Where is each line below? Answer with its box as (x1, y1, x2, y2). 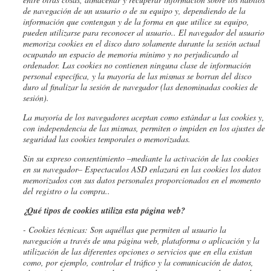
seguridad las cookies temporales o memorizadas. (23, 132, 191, 145)
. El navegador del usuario (174, 26, 264, 38)
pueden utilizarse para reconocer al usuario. (23, 26, 174, 38)
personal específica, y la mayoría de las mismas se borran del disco (23, 70, 252, 82)
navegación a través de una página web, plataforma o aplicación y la (23, 234, 260, 246)
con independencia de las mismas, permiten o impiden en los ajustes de (23, 122, 265, 134)
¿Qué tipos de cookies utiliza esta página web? (23, 204, 185, 217)
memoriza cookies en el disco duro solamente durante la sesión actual (23, 37, 260, 49)
